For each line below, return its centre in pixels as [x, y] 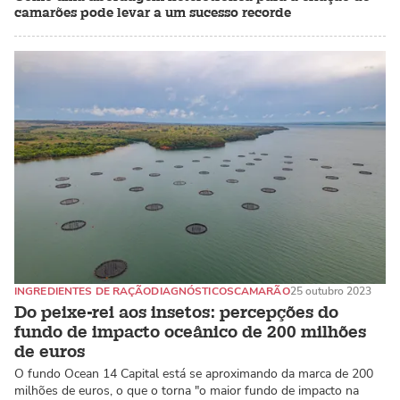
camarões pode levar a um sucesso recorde [153, 13]
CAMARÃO [262, 291]
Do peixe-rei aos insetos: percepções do [176, 313]
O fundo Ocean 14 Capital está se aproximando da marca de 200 [194, 374]
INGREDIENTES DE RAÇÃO [83, 291]
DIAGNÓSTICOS [192, 291]
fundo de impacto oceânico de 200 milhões [190, 333]
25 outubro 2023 [330, 291]
